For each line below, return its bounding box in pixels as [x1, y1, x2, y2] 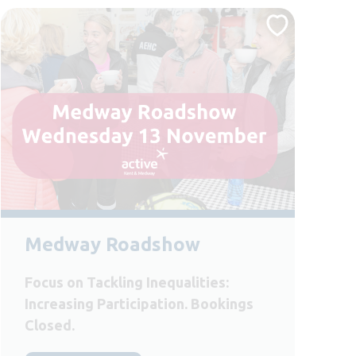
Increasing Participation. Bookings [25, 296, 253, 312]
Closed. [25, 317, 75, 334]
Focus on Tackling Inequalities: [25, 274, 229, 291]
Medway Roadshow [25, 234, 200, 256]
